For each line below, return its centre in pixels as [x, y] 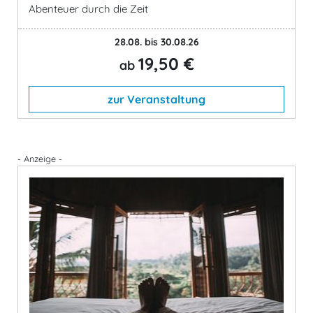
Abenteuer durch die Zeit [88, 8]
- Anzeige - [40, 158]
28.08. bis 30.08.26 [156, 42]
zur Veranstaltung [156, 99]
